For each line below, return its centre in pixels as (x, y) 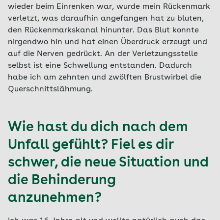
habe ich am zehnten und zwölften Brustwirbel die (105, 78)
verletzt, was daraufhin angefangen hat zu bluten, (106, 19)
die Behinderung (62, 181)
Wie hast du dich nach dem (98, 128)
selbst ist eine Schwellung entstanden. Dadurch (100, 66)
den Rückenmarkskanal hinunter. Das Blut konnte (103, 30)
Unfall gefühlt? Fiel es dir (91, 145)
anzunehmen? (55, 198)
